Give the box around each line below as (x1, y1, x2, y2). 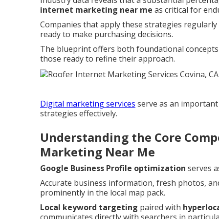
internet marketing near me (40, 4, 153, 16)
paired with (138, 201, 183, 213)
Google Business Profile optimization (40, 162, 186, 174)
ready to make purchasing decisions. (40, 29, 173, 40)
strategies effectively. (40, 108, 117, 119)
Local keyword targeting (40, 201, 138, 213)
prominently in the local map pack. (40, 187, 165, 198)
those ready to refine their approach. (40, 53, 175, 65)
